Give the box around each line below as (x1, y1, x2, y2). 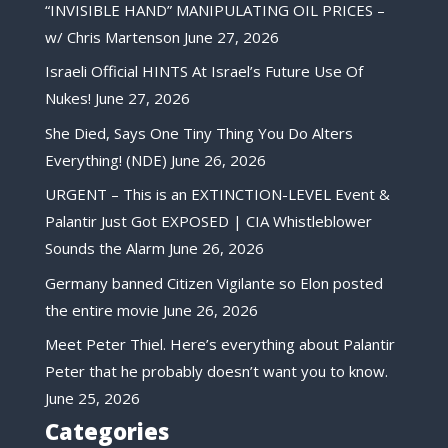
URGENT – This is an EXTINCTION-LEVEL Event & (44, 184, 390, 205)
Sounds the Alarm (44, 238, 165, 259)
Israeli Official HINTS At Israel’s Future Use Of (44, 61, 363, 82)
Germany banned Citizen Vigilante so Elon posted (44, 272, 383, 293)
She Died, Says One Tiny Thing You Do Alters (44, 122, 353, 143)
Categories (44, 415, 169, 446)
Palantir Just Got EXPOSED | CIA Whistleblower (44, 211, 372, 232)
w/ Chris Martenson (44, 26, 180, 47)
